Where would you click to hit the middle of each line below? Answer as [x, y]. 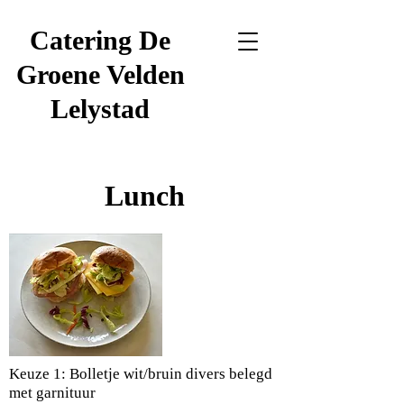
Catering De [100, 40]
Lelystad [100, 109]
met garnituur [52, 393]
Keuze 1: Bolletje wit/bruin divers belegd [141, 374]
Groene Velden [100, 74]
